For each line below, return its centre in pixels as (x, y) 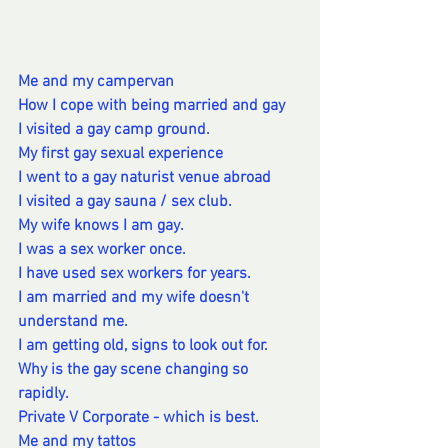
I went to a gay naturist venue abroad (144, 178)
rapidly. (43, 394)
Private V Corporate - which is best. (140, 418)
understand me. (73, 322)
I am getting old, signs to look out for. (143, 346)
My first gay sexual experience (120, 154)
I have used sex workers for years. (134, 274)
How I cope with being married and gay (151, 106)
